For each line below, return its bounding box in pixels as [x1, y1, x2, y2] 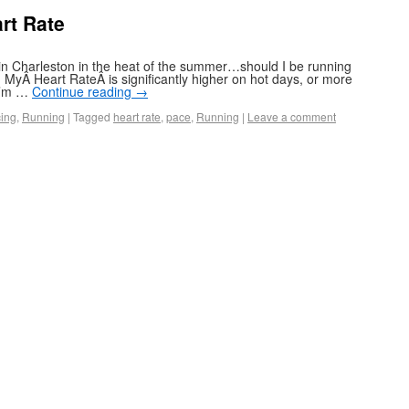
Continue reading [32, 82, 135, 100]
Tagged [73, 109, 110, 124]
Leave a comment [247, 109, 336, 124]
